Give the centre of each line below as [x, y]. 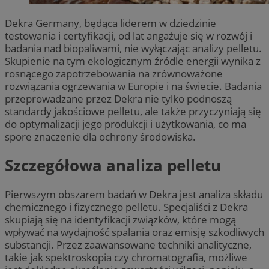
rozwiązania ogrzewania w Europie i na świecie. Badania [133, 86]
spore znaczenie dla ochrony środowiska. [100, 136]
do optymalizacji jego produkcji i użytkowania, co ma [125, 124]
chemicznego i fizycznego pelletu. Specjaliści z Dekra [126, 207]
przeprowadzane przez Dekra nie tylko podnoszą [118, 98]
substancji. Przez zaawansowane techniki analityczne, [128, 244]
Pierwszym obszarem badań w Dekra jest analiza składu [134, 194]
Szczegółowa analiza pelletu [113, 165]
